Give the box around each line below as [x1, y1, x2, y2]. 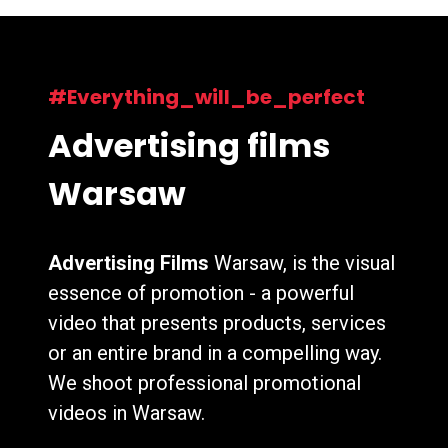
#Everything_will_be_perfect [47, 82, 365, 111]
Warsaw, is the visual [208, 250, 395, 275]
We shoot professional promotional [47, 370, 361, 395]
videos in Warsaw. [47, 400, 205, 425]
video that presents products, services [47, 310, 386, 335]
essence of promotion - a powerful [47, 280, 354, 305]
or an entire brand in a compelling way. [47, 340, 382, 365]
